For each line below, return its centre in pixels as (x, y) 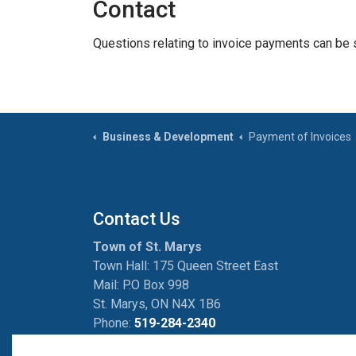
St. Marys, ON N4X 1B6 (157, 304)
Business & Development (168, 137)
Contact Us (137, 219)
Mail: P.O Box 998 (141, 285)
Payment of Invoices (300, 137)
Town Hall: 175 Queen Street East (186, 266)
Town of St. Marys (147, 247)
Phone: (114, 323)
